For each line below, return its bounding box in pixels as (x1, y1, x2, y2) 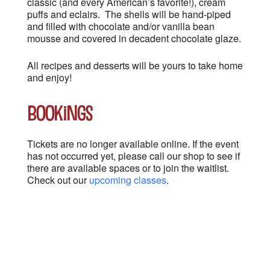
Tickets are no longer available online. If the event (27, 137, 239, 151)
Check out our (27, 173, 89, 187)
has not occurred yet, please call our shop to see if (27, 149, 240, 163)
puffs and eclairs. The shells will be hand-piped (27, 7, 231, 21)
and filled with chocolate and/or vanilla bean (27, 19, 215, 33)
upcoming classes (89, 173, 166, 187)
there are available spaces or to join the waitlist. (27, 161, 229, 175)
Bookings (27, 99, 92, 125)
